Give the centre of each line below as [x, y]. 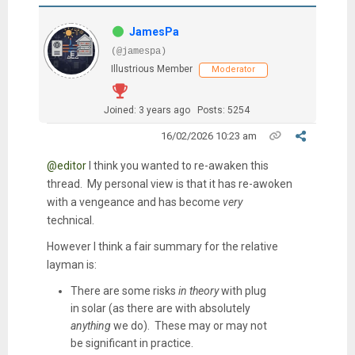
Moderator [233, 69]
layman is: [71, 264]
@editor [66, 165]
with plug [242, 290]
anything [90, 325]
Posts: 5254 [223, 110]
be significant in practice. [132, 343]
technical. [71, 220]
